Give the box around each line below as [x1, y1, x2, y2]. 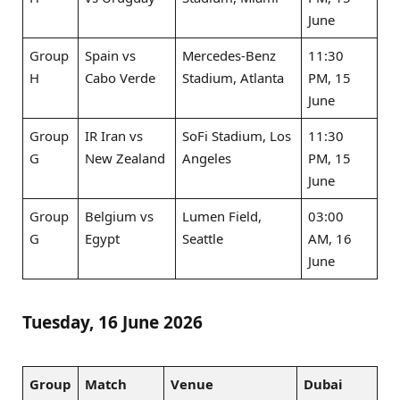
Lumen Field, [182, 206, 262, 225]
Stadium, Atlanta [182, 68, 285, 87]
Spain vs [85, 46, 137, 64]
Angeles [182, 148, 232, 167]
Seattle [182, 229, 224, 247]
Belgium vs [85, 206, 154, 225]
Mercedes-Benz [182, 46, 277, 64]
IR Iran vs [85, 126, 144, 145]
